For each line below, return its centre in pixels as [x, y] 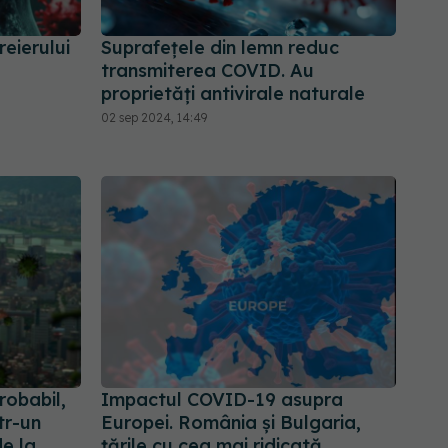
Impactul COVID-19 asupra [222, 399]
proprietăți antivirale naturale [233, 94]
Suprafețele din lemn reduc [220, 48]
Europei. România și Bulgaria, [231, 422]
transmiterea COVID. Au [207, 71]
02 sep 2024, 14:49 [154, 118]
